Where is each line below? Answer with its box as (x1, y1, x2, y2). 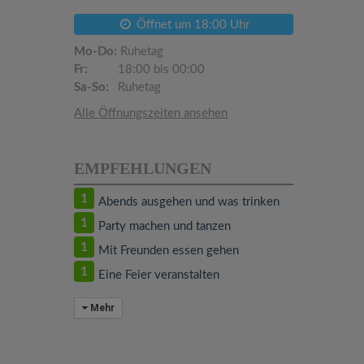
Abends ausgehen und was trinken (98, 196, 279, 208)
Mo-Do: (74, 45, 117, 58)
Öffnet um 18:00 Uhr (133, 19, 250, 31)
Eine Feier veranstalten (98, 269, 219, 281)
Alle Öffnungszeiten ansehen (74, 107, 227, 119)
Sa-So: (74, 81, 109, 93)
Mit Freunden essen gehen (98, 245, 239, 257)
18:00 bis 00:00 (115, 63, 205, 76)
